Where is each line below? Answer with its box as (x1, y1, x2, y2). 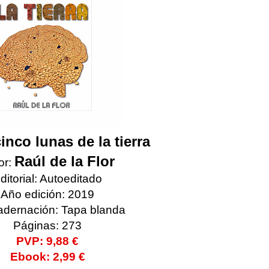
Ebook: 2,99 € (10, 250, 85, 264)
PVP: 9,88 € (16, 235, 79, 248)
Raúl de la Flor (14, 153, 115, 170)
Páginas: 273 (13, 219, 82, 232)
